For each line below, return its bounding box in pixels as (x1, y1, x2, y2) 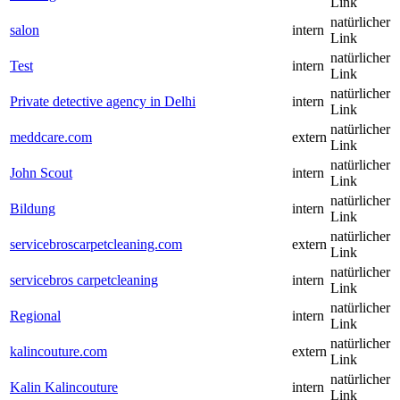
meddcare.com (10, 129, 92, 146)
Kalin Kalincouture (10, 379, 118, 396)
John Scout (10, 165, 72, 181)
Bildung (10, 201, 55, 217)
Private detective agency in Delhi (10, 94, 196, 110)
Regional (10, 308, 61, 324)
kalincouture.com (10, 344, 107, 360)
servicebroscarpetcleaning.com (10, 237, 182, 253)
